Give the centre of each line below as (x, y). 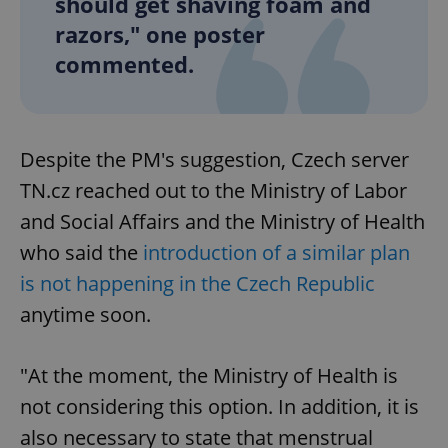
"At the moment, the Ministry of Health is (209, 375)
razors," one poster (160, 33)
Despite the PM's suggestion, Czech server (214, 159)
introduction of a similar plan (276, 252)
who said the (81, 252)
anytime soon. (85, 314)
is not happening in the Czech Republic (197, 283)
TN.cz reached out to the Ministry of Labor (213, 190)
